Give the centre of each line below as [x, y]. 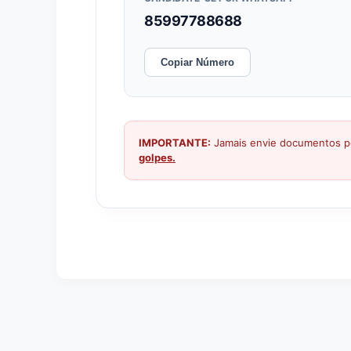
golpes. [157, 158]
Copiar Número [197, 63]
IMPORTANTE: [175, 143]
